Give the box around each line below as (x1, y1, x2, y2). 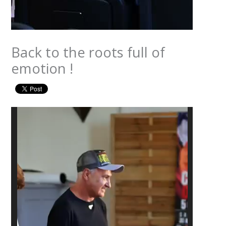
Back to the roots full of (11, 42, 165, 62)
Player (11, 121, 32, 132)
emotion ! (11, 59, 74, 78)
